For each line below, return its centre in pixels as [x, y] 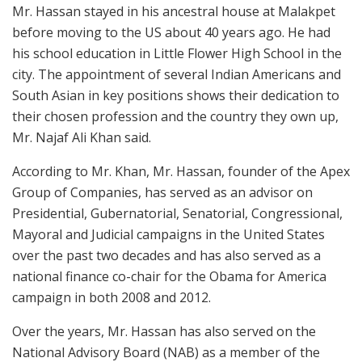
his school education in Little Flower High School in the [177, 54]
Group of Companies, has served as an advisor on [162, 193]
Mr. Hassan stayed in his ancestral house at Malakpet [174, 12]
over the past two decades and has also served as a [166, 256]
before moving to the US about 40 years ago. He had [171, 33]
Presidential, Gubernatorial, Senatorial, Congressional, [177, 214]
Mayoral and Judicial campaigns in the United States [168, 235]
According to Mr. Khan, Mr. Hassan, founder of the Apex [181, 172]
